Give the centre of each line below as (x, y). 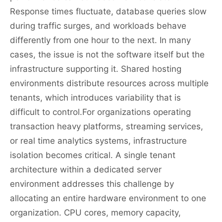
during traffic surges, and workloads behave (98, 26)
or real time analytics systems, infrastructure (98, 140)
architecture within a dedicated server (86, 169)
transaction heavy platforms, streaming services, (107, 126)
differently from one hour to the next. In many (100, 40)
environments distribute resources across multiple (109, 83)
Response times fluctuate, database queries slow (108, 11)
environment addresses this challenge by (92, 184)
